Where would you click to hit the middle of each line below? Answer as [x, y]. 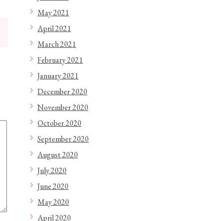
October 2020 [59, 123]
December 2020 [62, 92]
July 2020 [52, 170]
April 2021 [54, 28]
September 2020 [63, 139]
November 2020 [63, 107]
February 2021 [60, 60]
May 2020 [53, 202]
